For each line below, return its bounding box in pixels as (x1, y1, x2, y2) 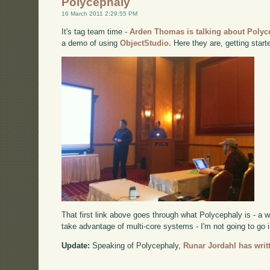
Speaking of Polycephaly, (90, 240, 184, 250)
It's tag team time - (61, 27, 130, 37)
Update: (61, 240, 90, 250)
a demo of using (61, 39, 121, 48)
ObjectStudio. (120, 39, 172, 48)
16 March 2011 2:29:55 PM (61, 10, 138, 17)
